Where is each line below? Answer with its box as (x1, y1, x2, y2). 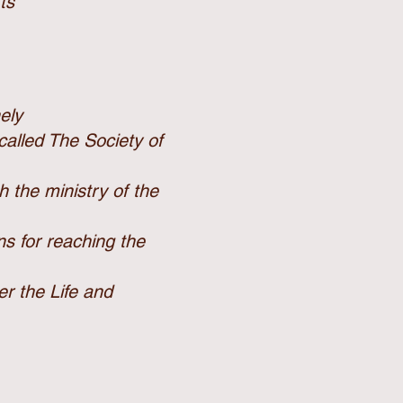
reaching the (46, 230, 145, 252)
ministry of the (44, 180, 158, 201)
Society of (84, 130, 163, 151)
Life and (49, 281, 112, 302)
